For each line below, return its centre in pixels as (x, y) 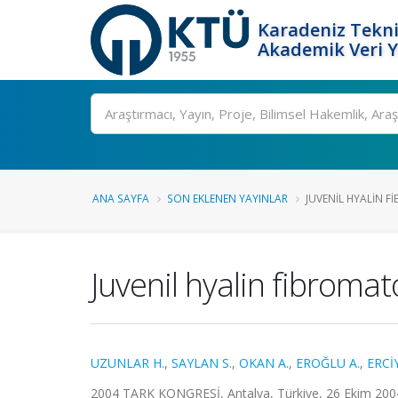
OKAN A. (264, 363)
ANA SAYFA (121, 198)
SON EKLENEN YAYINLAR (227, 198)
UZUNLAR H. (127, 363)
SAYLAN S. (202, 363)
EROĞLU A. (328, 363)
